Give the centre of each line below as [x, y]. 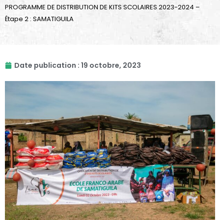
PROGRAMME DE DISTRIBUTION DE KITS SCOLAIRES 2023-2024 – [102, 7]
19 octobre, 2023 [111, 66]
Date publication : [47, 66]
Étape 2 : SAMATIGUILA [39, 19]
